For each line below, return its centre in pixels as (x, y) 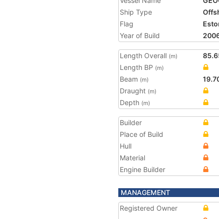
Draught (134, 91)
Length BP (137, 67)
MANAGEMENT (145, 192)
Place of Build (142, 134)
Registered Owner (149, 208)
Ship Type (136, 12)
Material (132, 158)
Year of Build (140, 35)
